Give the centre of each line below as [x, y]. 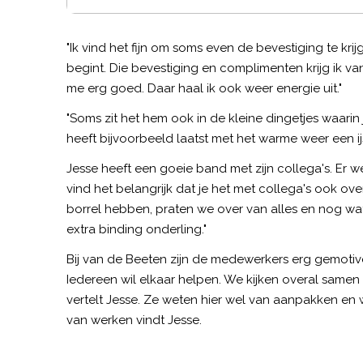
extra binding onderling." [137, 229]
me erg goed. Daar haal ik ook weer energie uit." [204, 88]
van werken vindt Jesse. [134, 320]
